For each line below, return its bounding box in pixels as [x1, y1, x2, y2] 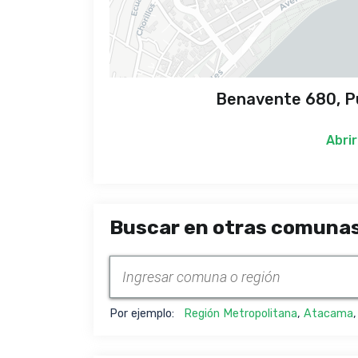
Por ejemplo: [109, 307, 184, 321]
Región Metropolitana [184, 307, 297, 321]
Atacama [304, 307, 353, 321]
